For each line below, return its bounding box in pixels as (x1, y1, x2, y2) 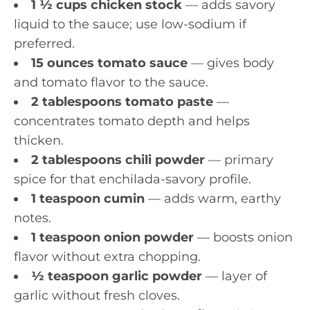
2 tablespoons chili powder (31, 152, 205, 167)
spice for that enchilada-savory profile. (14, 171, 251, 187)
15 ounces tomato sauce (31, 55, 188, 71)
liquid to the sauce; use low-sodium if (14, 16, 246, 32)
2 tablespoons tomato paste (31, 93, 213, 109)
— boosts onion (194, 229, 293, 245)
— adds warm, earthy (145, 190, 281, 206)
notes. (14, 210, 51, 226)
